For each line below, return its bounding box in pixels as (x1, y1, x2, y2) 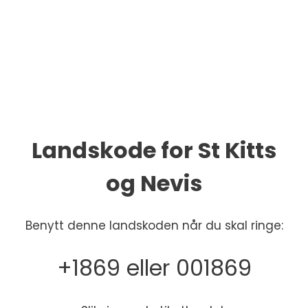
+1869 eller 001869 (56, 252, 252, 284)
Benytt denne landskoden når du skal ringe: (25, 217, 283, 234)
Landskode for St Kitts (32, 135, 276, 166)
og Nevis (106, 168, 202, 199)
